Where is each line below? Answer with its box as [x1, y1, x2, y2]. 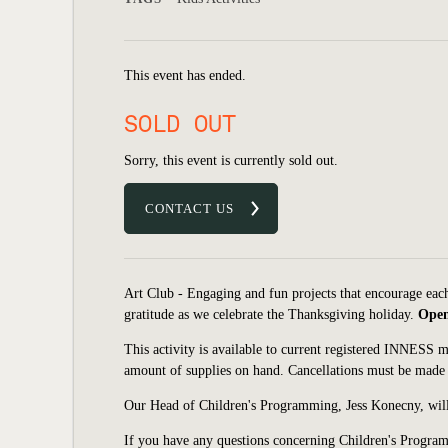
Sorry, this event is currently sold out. [124, 153, 338, 168]
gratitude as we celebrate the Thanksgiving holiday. [124, 307, 414, 322]
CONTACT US [145, 201, 234, 216]
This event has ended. [124, 68, 246, 83]
